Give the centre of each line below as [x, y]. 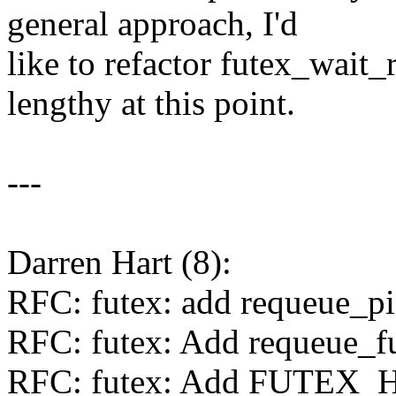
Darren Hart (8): [119, 263]
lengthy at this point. [151, 103]
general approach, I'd [152, 24]
